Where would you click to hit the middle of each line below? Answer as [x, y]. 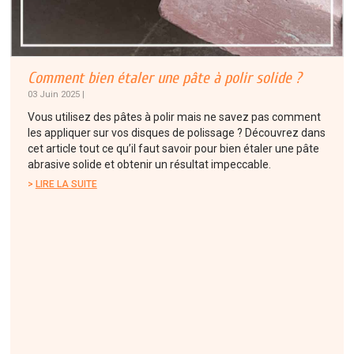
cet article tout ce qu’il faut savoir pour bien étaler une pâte [173, 148]
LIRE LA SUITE [66, 184]
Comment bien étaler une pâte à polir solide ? [164, 77]
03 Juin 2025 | [56, 94]
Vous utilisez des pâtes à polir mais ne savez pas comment [174, 117]
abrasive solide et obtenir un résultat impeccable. [149, 164]
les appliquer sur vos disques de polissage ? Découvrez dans [176, 132]
